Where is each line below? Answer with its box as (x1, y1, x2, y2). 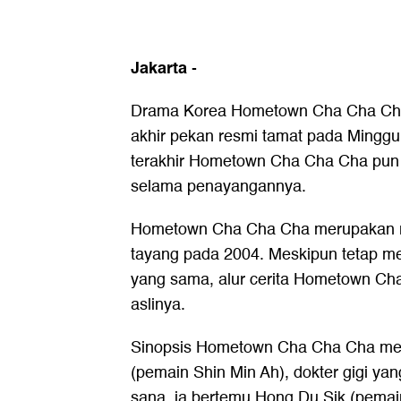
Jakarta (131, 54, 187, 81)
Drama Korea (131, 98, 231, 124)
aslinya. (131, 291, 185, 318)
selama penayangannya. (131, 173, 306, 200)
